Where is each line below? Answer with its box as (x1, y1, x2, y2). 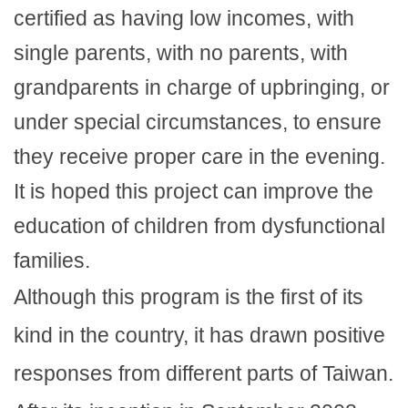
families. (14, 248, 90, 272)
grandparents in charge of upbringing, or (14, 75, 390, 99)
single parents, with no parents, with (14, 40, 348, 65)
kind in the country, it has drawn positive (14, 322, 385, 347)
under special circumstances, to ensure (14, 109, 382, 134)
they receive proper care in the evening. (14, 144, 385, 168)
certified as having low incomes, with (14, 5, 354, 30)
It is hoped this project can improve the (14, 178, 373, 203)
